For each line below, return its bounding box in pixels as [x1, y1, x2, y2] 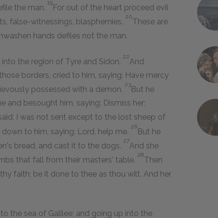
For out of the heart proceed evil [53, 3, 168, 13]
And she [129, 141, 159, 151]
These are [132, 17, 168, 27]
